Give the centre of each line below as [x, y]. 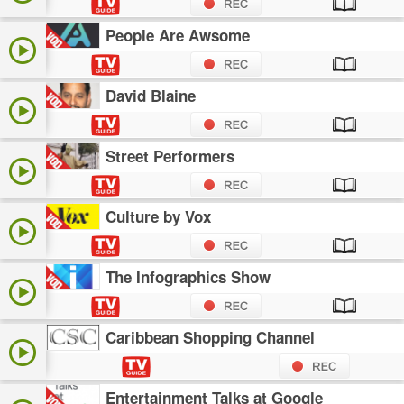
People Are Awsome [178, 36]
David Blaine [151, 96]
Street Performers [170, 156]
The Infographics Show [188, 277]
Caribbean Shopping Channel [211, 338]
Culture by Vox [159, 217]
